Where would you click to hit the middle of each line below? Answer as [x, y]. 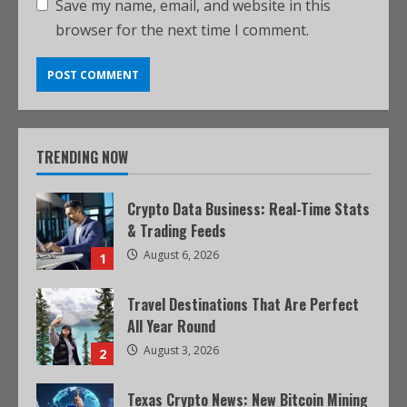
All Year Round [171, 326]
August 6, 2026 [180, 255]
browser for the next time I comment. [182, 30]
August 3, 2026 [180, 350]
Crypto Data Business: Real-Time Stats [248, 209]
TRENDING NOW [82, 157]
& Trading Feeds [177, 231]
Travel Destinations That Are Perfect [243, 304]
